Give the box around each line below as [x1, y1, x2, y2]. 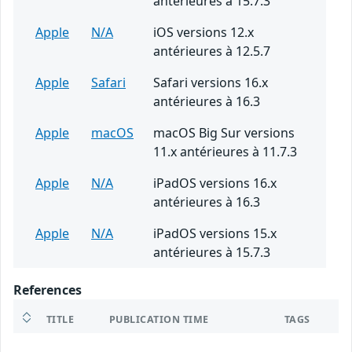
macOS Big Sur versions [153, 124, 295, 142]
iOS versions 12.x [153, 24, 254, 42]
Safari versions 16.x [153, 74, 268, 92]
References [13, 281, 82, 299]
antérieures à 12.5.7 [153, 42, 270, 60]
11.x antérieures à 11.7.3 [153, 143, 297, 161]
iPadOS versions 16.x [153, 174, 277, 192]
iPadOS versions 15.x [153, 225, 277, 243]
